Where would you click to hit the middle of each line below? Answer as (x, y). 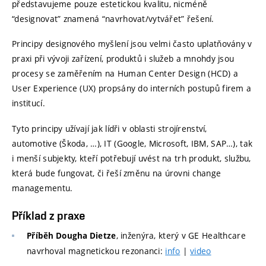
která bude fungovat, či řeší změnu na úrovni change (117, 173)
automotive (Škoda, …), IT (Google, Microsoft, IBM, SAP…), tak (132, 143)
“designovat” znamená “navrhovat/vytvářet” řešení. (113, 18)
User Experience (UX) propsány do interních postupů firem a (132, 88)
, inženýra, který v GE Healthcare (181, 236)
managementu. (42, 188)
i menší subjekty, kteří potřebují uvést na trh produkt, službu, (132, 158)
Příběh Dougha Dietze (72, 236)
